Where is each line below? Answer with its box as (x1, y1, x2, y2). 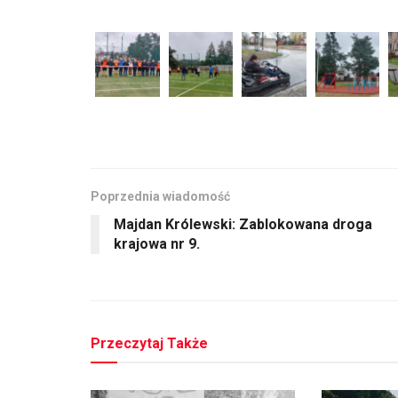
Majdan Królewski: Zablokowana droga (114, 215, 372, 233)
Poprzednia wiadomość (91, 188, 230, 203)
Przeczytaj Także (91, 334, 208, 352)
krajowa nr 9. (114, 235, 200, 252)
